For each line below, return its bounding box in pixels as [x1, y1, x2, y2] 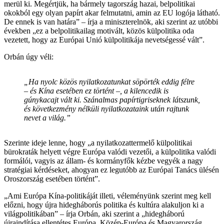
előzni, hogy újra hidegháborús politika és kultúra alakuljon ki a [4, 200, 204, 209]
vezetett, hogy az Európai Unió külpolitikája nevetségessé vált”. [4, 35, 204, 44]
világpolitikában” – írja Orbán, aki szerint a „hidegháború [4, 209, 184, 218]
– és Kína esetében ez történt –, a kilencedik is [24, 86, 168, 95]
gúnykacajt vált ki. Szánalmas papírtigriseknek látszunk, [24, 95, 200, 104]
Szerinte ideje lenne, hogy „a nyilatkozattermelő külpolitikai [4, 138, 192, 147]
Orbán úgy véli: [4, 52, 53, 61]
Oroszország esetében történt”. [4, 174, 100, 183]
